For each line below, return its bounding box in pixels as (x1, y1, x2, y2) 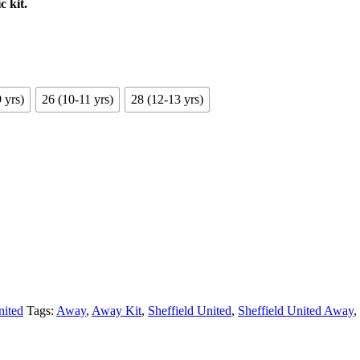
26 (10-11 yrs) (42, 92, 113, 107)
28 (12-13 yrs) (131, 92, 203, 107)
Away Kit (92, 304, 141, 318)
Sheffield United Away (238, 304, 354, 318)
